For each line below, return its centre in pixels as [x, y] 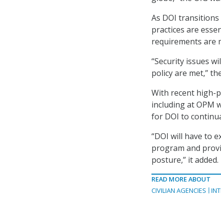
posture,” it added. [185, 160]
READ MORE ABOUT [181, 179]
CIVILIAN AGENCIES [179, 190]
